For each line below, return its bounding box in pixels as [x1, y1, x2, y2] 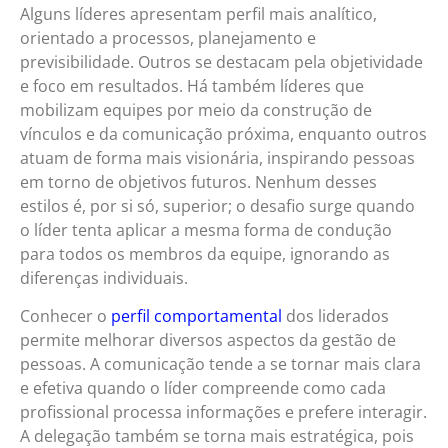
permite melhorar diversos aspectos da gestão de [20, 329, 396, 352]
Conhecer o [20, 305, 111, 328]
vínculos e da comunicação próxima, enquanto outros [20, 122, 427, 145]
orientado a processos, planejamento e [20, 26, 316, 49]
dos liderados [282, 305, 389, 328]
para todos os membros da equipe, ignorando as [20, 242, 390, 265]
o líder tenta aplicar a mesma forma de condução [20, 218, 392, 241]
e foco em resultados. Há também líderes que [20, 74, 364, 97]
